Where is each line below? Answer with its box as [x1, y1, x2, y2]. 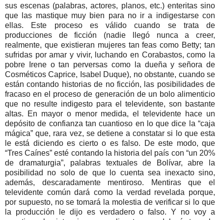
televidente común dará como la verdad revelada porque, [5, 188, 215, 196]
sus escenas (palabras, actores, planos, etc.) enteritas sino [5, 1, 215, 10]
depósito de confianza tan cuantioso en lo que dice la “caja [5, 119, 215, 128]
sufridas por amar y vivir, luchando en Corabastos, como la [5, 50, 215, 59]
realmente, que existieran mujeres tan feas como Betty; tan [5, 40, 215, 49]
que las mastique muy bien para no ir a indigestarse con [5, 11, 215, 20]
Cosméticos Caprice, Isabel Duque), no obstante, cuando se [5, 70, 215, 79]
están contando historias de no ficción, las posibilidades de [5, 80, 215, 88]
